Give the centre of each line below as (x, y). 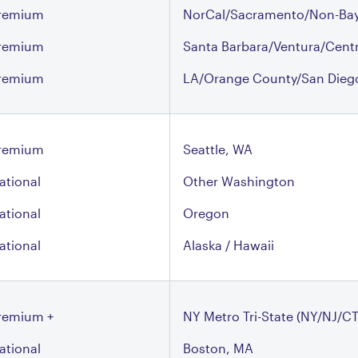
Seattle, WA (218, 149)
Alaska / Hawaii (229, 245)
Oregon (206, 213)
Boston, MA (218, 348)
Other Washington (239, 181)
